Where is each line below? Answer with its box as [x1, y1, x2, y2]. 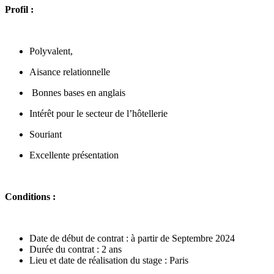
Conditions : [5, 191, 56, 202]
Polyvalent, [29, 46, 75, 57]
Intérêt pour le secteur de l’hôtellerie [29, 108, 168, 119]
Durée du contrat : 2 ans [29, 244, 122, 255]
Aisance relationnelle [29, 67, 110, 78]
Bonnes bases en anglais [29, 87, 125, 98]
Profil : [5, 4, 34, 15]
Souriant [29, 129, 62, 140]
